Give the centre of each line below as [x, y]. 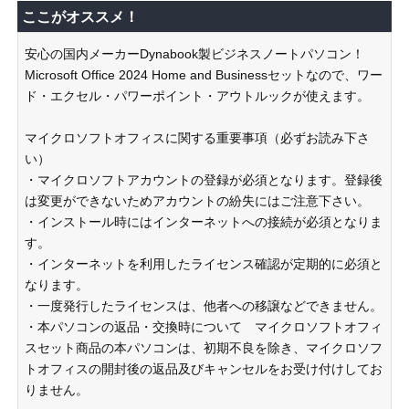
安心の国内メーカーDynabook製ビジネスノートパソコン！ [194, 54]
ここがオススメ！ [80, 17]
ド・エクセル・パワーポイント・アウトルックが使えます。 [197, 96]
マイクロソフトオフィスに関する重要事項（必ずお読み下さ [197, 138]
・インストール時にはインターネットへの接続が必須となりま [204, 222]
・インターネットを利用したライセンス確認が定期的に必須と [204, 264]
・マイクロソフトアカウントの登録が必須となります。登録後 [204, 180]
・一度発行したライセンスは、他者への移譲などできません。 [204, 306]
